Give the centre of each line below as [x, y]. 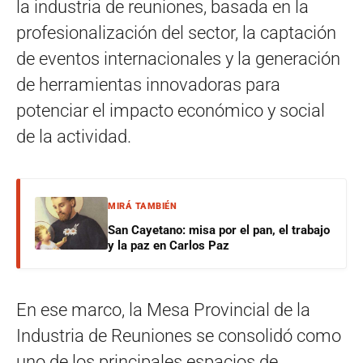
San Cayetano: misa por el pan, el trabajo [219, 230]
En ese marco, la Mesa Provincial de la [163, 310]
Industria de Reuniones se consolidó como [179, 335]
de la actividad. [74, 136]
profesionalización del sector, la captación [176, 32]
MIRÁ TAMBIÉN [142, 206]
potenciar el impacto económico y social [171, 110]
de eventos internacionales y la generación [178, 58]
